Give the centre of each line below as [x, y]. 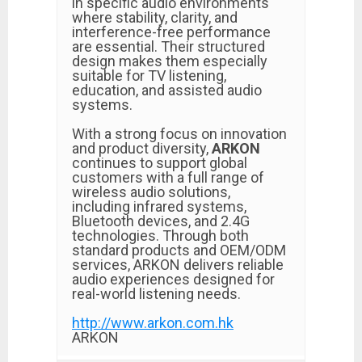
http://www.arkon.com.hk [153, 323]
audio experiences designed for [173, 279]
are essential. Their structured [168, 46]
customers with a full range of [168, 177]
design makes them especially [170, 61]
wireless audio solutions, [151, 192]
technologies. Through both [160, 236]
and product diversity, [142, 148]
